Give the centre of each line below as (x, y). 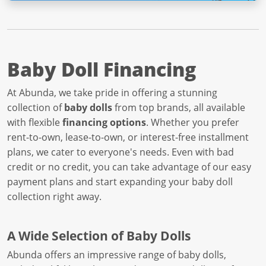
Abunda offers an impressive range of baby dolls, (117, 254)
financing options (104, 122)
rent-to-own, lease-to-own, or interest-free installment (128, 137)
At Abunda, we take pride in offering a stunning (112, 92)
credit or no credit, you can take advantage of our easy (129, 167)
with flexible (35, 122)
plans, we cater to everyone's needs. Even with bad (121, 152)
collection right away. (54, 196)
